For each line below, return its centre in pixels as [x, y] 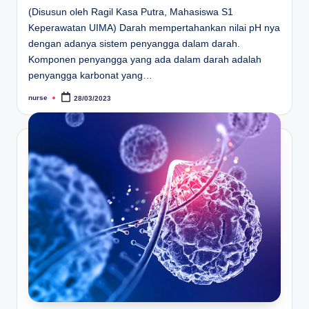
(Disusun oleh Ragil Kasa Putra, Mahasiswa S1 [131, 12]
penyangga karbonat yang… [90, 75]
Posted [40, 101]
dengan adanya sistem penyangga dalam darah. [134, 43]
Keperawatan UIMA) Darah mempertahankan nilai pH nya [154, 28]
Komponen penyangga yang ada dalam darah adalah [145, 59]
